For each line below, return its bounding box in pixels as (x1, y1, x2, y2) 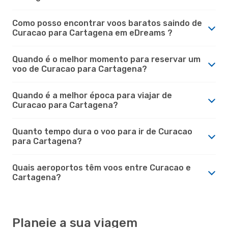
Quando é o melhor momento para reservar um (12, 54, 201, 64)
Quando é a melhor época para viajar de (12, 90, 172, 100)
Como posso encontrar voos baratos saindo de (12, 18, 202, 28)
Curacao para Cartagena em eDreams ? (12, 27, 173, 38)
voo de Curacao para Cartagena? (12, 64, 147, 74)
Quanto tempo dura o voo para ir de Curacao (12, 126, 192, 136)
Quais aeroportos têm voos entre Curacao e (12, 162, 191, 173)
